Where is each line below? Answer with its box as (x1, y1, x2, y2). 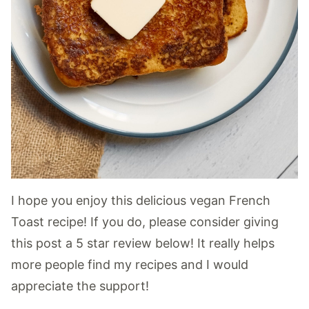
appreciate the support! (11, 279, 149, 294)
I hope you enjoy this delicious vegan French (11, 193, 270, 208)
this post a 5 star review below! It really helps (11, 236, 275, 251)
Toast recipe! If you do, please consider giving (11, 215, 279, 230)
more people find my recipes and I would (11, 257, 248, 272)
